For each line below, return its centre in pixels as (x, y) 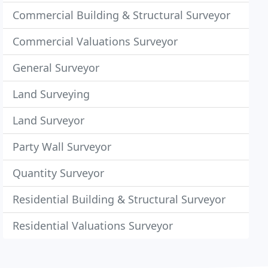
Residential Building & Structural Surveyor (119, 199)
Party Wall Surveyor (62, 147)
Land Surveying (51, 94)
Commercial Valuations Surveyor (95, 41)
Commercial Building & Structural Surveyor (122, 15)
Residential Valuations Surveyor (93, 226)
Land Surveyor (49, 120)
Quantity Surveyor (59, 173)
